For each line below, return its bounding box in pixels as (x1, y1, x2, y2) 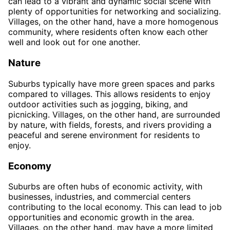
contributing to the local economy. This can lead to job (8, 202, 222, 213)
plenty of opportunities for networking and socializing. (8, 6, 221, 17)
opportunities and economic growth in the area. (8, 212, 194, 223)
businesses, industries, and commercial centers (8, 191, 190, 202)
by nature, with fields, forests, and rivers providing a (8, 119, 212, 130)
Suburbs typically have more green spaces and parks (8, 78, 215, 89)
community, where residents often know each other (8, 27, 208, 37)
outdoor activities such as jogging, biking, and (8, 99, 188, 109)
